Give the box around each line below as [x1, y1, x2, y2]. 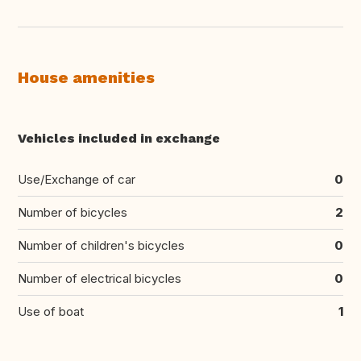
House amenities [18, 68, 155, 88]
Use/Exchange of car [18, 172, 135, 188]
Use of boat [18, 304, 84, 320]
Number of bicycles [18, 205, 127, 221]
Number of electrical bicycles [18, 271, 181, 287]
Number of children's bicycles [18, 238, 185, 254]
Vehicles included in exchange [18, 131, 220, 147]
